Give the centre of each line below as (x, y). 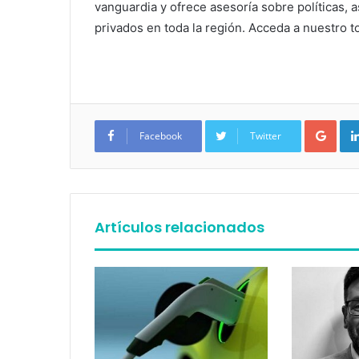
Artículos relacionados (179, 227)
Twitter (266, 136)
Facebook (161, 136)
